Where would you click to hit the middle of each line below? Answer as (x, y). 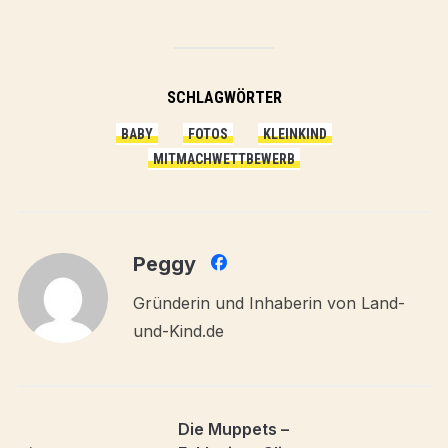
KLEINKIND (295, 134)
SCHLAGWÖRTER (224, 97)
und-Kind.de (178, 331)
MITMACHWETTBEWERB (224, 159)
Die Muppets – (233, 429)
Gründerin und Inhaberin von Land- (268, 303)
